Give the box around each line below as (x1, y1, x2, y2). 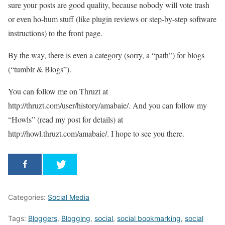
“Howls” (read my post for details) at (8, 114, 123, 125)
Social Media (48, 193, 89, 201)
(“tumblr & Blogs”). (8, 64, 71, 74)
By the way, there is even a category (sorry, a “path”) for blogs (8, 50, 204, 60)
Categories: (8, 193, 48, 201)
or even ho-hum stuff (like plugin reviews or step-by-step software (8, 14, 216, 24)
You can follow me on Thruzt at (8, 86, 108, 96)
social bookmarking (117, 214, 181, 222)
